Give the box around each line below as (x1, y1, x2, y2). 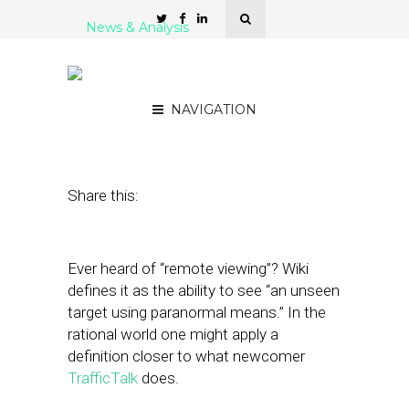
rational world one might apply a (68, 325, 278, 343)
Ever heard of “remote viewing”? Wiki (68, 259, 309, 278)
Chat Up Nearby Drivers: (86, 52, 299, 74)
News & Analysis (86, 19, 189, 36)
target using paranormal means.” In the (68, 303, 326, 321)
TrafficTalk (68, 369, 138, 387)
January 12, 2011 (86, 115, 172, 130)
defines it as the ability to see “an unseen (68, 281, 340, 299)
